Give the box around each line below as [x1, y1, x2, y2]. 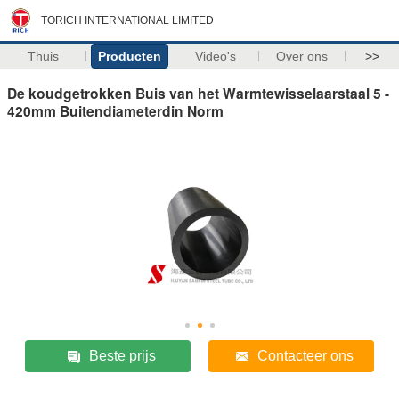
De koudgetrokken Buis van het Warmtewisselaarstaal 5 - [7, 82, 389, 103]
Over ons [276, 49, 329, 63]
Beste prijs [88, 347, 156, 363]
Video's [195, 49, 237, 63]
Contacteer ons [256, 347, 354, 363]
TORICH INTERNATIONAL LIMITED [41, 14, 214, 27]
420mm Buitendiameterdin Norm [7, 100, 224, 121]
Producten [97, 49, 161, 63]
